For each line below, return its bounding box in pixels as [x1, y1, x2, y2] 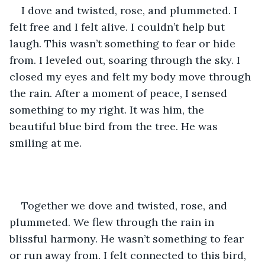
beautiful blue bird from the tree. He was [9, 119, 221, 133]
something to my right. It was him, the [9, 102, 207, 117]
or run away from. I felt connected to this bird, [9, 248, 249, 262]
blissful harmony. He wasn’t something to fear [9, 231, 247, 245]
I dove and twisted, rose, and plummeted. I [21, 3, 240, 17]
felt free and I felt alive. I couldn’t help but [9, 20, 228, 34]
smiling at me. [9, 135, 85, 150]
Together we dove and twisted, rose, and [21, 198, 230, 212]
